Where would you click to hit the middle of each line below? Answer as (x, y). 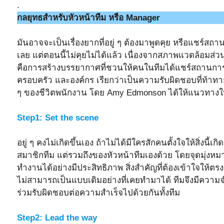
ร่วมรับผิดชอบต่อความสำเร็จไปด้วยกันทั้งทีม (98, 192)
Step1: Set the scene (58, 117)
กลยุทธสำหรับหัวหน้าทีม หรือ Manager (88, 17)
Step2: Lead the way (57, 217)
